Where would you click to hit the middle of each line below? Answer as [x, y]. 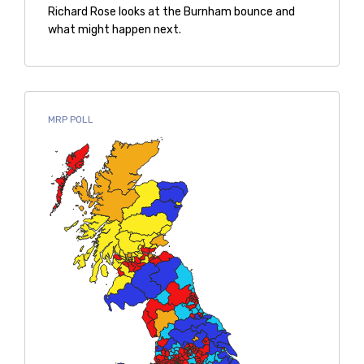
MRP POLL [70, 119]
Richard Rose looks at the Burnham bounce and [171, 12]
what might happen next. [114, 30]
